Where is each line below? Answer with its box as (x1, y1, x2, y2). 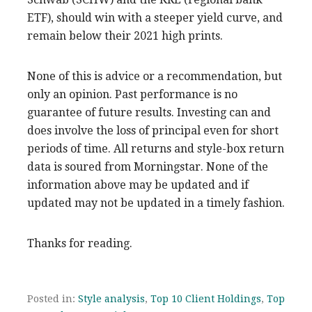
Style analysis (78, 292, 145, 304)
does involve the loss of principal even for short (27, 123, 279, 137)
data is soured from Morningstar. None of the (27, 159, 268, 173)
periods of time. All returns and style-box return (27, 141, 284, 155)
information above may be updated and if (27, 178, 249, 192)
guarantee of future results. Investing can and (27, 105, 271, 119)
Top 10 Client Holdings (150, 292, 261, 304)
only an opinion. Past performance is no (27, 87, 237, 101)
